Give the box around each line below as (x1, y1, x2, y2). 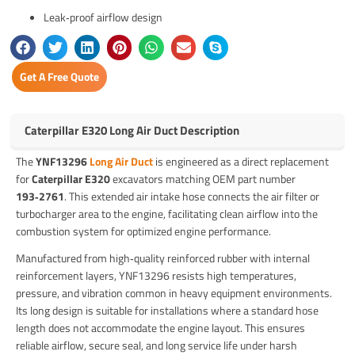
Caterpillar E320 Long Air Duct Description (25, 121, 240, 140)
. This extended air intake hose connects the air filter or (64, 188, 320, 205)
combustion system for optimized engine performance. (16, 223, 272, 240)
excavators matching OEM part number (110, 170, 296, 188)
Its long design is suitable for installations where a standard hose (16, 302, 319, 319)
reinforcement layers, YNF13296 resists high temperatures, (16, 267, 297, 284)
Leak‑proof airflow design (44, 9, 163, 26)
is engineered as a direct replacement (153, 153, 330, 170)
